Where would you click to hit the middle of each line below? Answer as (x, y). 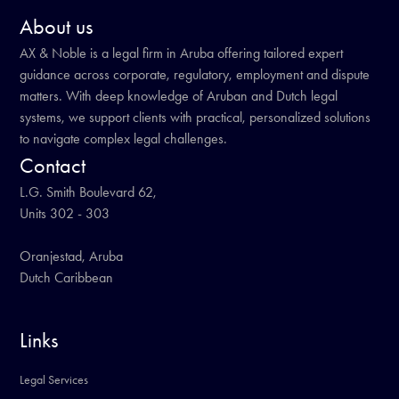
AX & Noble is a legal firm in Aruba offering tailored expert (182, 53)
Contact (53, 166)
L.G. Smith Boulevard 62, (89, 192)
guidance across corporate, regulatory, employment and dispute (195, 74)
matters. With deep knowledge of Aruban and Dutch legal (179, 96)
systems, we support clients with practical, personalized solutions (195, 117)
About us (57, 27)
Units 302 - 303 (65, 213)
